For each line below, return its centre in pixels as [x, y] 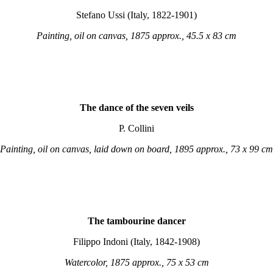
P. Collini [136, 128]
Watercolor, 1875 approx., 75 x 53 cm [136, 262]
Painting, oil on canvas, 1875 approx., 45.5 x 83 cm [136, 36]
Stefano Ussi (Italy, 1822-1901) [136, 15]
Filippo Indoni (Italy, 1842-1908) [136, 242]
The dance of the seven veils [136, 108]
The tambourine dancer [136, 221]
